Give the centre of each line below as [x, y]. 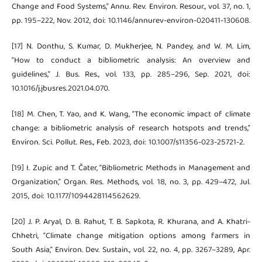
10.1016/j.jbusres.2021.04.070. [60, 89]
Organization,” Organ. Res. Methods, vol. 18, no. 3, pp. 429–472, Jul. [131, 183]
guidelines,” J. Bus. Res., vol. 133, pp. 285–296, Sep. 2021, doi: [131, 75]
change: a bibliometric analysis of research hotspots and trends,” [131, 129]
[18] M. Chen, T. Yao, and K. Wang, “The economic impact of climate [131, 115]
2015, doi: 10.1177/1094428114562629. [76, 197]
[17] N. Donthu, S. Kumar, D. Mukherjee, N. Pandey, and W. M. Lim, [131, 47]
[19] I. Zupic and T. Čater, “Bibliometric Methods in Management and [131, 169]
